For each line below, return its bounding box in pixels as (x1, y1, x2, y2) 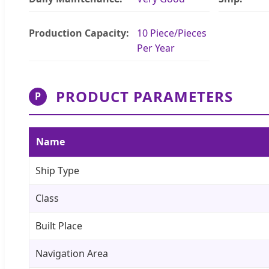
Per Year (137, 41, 175, 55)
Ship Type (35, 163, 79, 177)
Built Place (35, 219, 82, 232)
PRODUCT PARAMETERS (56, 86, 233, 106)
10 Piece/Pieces (137, 26, 207, 40)
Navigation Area (35, 246, 108, 260)
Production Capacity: (29, 26, 129, 40)
